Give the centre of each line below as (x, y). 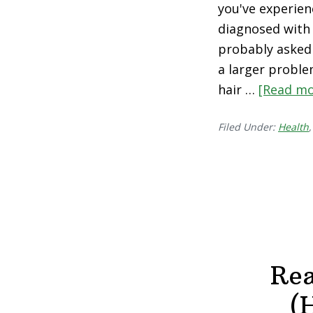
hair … (238, 89)
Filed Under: (248, 127)
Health (293, 127)
